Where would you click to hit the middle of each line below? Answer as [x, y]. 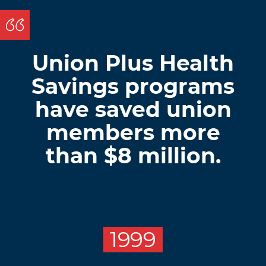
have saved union [133, 109]
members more [133, 132]
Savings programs [133, 86]
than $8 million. [133, 155]
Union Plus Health [133, 63]
